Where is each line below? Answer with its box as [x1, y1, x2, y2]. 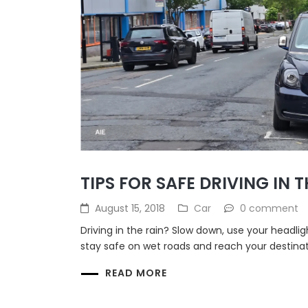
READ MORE [105, 266, 167, 280]
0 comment [240, 201, 298, 216]
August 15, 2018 [95, 201, 165, 216]
